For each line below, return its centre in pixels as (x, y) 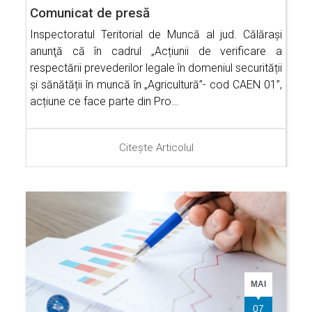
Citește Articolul (156, 148)
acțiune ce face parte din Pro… (104, 102)
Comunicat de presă (90, 13)
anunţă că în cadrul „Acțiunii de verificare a (156, 52)
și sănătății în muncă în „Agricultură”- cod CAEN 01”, (156, 85)
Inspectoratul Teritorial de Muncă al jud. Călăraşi (156, 35)
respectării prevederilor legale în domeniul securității (156, 68)
